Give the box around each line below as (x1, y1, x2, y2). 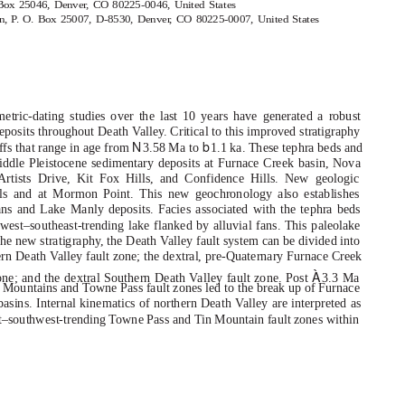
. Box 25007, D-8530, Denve (31, 13, 167, 25)
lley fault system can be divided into (173, 233, 361, 249)
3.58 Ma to (142, 140, 202, 155)
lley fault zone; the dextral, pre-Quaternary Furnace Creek (62, 249, 363, 264)
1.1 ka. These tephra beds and (210, 140, 363, 155)
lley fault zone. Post (202, 270, 313, 286)
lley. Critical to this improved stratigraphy (145, 124, 361, 138)
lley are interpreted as (249, 296, 362, 311)
